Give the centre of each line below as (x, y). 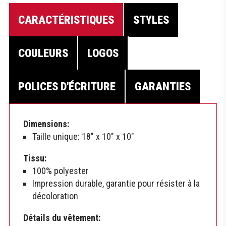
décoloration (55, 196)
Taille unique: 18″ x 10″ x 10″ (83, 137)
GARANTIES (163, 87)
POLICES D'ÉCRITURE (67, 87)
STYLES (151, 20)
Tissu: (35, 158)
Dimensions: (46, 124)
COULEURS (43, 53)
